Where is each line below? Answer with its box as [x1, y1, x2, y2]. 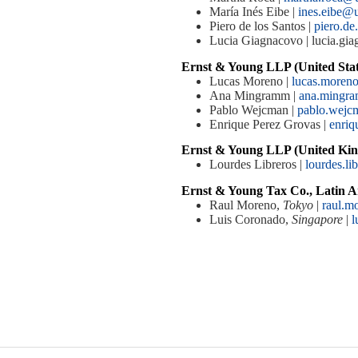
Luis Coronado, [209, 212, 292, 226]
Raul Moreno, [209, 197, 283, 212]
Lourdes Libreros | [209, 157, 305, 172]
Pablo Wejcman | [209, 102, 297, 117]
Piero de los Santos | [209, 19, 314, 34]
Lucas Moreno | [209, 74, 292, 88]
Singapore [292, 212, 343, 226]
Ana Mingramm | [209, 88, 299, 102]
